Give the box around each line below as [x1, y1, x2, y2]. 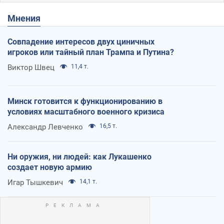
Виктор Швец [7, 62, 54, 72]
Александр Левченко [7, 122, 83, 131]
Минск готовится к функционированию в [7, 96, 162, 106]
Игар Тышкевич [7, 177, 63, 187]
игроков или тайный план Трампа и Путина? [7, 47, 174, 57]
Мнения [15, 12, 40, 23]
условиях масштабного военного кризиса [7, 106, 164, 116]
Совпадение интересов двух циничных [7, 36, 154, 46]
